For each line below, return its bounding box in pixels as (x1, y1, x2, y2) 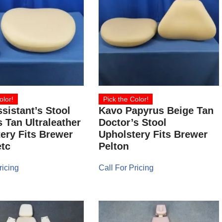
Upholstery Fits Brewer (99, 129, 208, 140)
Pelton (99, 141, 129, 152)
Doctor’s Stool (99, 117, 167, 128)
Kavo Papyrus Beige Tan (99, 105, 214, 116)
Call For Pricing (99, 164, 154, 172)
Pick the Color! (103, 95, 149, 104)
